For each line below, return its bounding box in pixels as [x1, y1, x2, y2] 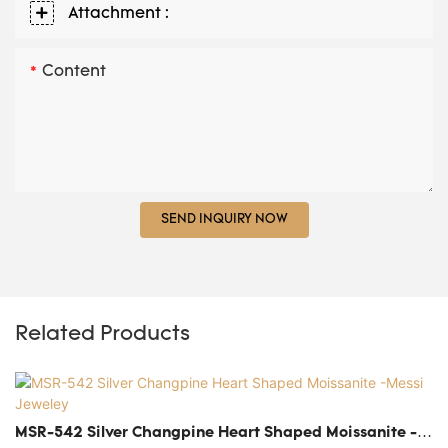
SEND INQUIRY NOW [160, 212, 288, 226]
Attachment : [68, 5, 169, 22]
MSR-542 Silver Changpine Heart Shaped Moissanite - [15, 426, 87, 442]
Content [42, 63, 106, 80]
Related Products [15, 323, 190, 345]
